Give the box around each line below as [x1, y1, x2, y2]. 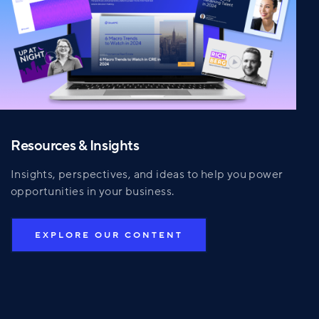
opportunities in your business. [11, 184, 174, 200]
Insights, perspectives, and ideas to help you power [11, 167, 283, 183]
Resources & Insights [11, 137, 140, 156]
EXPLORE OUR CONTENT [35, 229, 183, 241]
